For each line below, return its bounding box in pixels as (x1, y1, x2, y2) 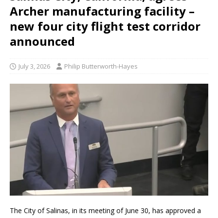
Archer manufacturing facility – (10, 3, 195, 19)
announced (10, 33, 75, 50)
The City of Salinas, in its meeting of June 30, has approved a (10, 205, 201, 215)
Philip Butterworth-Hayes (64, 62, 138, 71)
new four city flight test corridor (10, 18, 200, 35)
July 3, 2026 (18, 62, 50, 71)
